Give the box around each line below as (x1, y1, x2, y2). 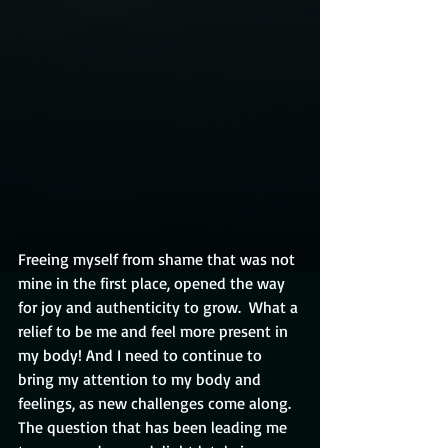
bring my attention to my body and (18, 369, 265, 390)
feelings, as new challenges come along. (18, 393, 299, 414)
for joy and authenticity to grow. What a (18, 297, 302, 318)
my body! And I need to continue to (18, 345, 266, 366)
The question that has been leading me (18, 417, 291, 438)
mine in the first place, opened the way (18, 273, 289, 294)
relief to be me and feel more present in (18, 321, 292, 342)
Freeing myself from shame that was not (18, 249, 299, 270)
